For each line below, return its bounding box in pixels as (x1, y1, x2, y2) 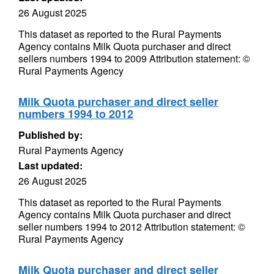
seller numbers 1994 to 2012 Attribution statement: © (18, 220, 245, 234)
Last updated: (18, 158, 83, 172)
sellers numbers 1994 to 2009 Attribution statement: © (18, 51, 250, 65)
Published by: (18, 128, 83, 142)
